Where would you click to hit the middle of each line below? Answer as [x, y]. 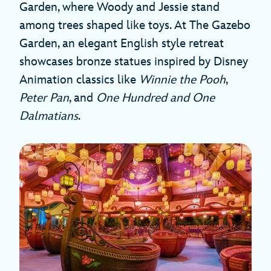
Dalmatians [49, 116]
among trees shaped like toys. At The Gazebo [135, 25]
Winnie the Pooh [182, 80]
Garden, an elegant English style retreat [122, 43]
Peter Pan [44, 98]
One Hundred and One [155, 98]
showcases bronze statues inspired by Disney [134, 61]
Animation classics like [79, 80]
